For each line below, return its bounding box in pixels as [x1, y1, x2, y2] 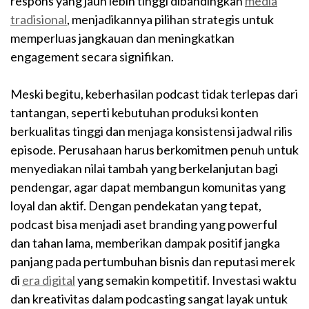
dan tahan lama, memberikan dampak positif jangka [10, 235, 280, 250]
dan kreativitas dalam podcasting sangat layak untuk [10, 290, 288, 306]
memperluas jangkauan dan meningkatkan [10, 30, 235, 46]
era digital [22, 272, 75, 288]
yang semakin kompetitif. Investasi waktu [75, 272, 297, 288]
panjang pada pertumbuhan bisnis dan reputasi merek [10, 253, 295, 269]
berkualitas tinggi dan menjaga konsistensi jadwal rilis [10, 123, 292, 139]
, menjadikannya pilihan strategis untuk [67, 11, 274, 27]
